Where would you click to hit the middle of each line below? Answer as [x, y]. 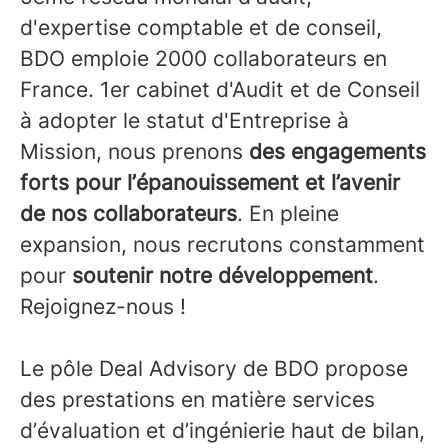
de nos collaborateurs [128, 214]
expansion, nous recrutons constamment [222, 245]
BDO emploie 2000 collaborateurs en [203, 59]
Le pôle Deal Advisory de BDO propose [214, 369]
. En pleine [288, 214]
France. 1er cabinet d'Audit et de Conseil [220, 90]
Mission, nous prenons [134, 152]
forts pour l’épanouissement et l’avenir [210, 183]
